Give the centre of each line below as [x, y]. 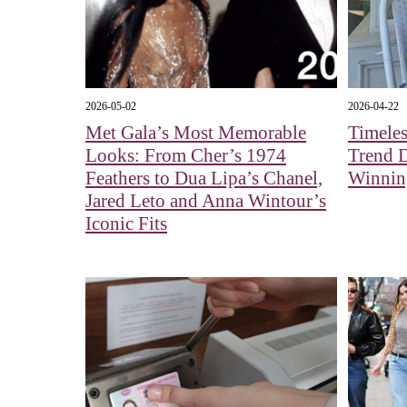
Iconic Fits [127, 224]
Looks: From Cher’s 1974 [186, 156]
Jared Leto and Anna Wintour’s [206, 201]
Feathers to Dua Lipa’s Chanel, [204, 179]
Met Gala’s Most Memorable [196, 133]
